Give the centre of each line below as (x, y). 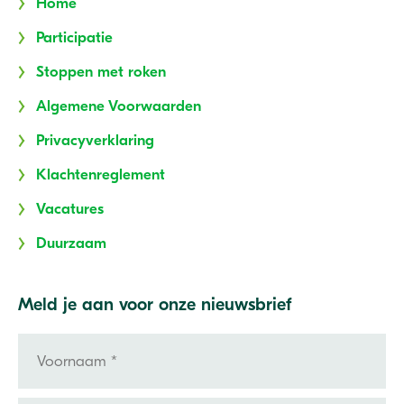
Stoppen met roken (101, 72)
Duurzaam (71, 243)
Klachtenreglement (101, 175)
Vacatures (70, 209)
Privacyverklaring (95, 141)
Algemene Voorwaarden (119, 106)
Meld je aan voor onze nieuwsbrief (155, 305)
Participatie (74, 38)
